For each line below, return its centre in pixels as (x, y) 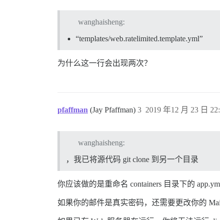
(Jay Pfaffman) (114, 110)
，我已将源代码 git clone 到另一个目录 (132, 159)
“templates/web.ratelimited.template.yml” (139, 38)
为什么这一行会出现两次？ (105, 63)
